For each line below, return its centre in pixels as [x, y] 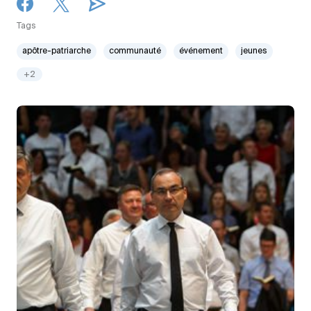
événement [201, 52]
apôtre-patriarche [57, 52]
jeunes [254, 52]
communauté [135, 52]
